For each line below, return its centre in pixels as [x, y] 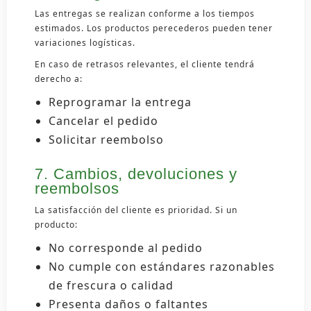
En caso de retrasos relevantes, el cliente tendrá [145, 64]
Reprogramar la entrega [120, 102]
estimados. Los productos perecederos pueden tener [154, 28]
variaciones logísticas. [85, 42]
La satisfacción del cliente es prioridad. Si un [136, 210]
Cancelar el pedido [103, 120]
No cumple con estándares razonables [162, 266]
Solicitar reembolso [106, 139]
